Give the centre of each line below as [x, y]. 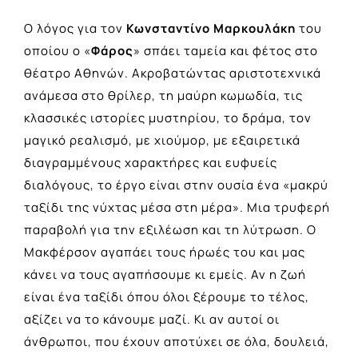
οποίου [48, 50]
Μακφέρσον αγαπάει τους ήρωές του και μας [165, 252]
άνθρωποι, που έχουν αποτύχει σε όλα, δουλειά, [177, 341]
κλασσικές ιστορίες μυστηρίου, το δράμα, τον [168, 117]
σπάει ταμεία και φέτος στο [229, 50]
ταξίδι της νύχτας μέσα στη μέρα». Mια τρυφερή [177, 207]
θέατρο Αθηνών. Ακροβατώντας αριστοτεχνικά [173, 73]
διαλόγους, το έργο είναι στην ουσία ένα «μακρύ [176, 185]
